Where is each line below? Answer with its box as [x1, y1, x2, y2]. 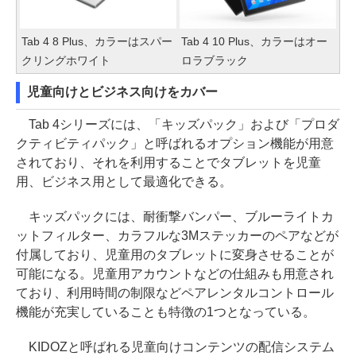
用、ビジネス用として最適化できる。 [16, 174, 232, 188]
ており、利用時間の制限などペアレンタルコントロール [16, 285, 334, 300]
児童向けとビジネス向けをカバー [27, 84, 218, 99]
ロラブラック [181, 53, 248, 67]
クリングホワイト [21, 53, 110, 67]
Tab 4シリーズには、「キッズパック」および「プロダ [16, 117, 339, 131]
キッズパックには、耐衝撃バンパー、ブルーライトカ [16, 209, 334, 223]
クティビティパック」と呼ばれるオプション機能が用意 [16, 136, 334, 150]
